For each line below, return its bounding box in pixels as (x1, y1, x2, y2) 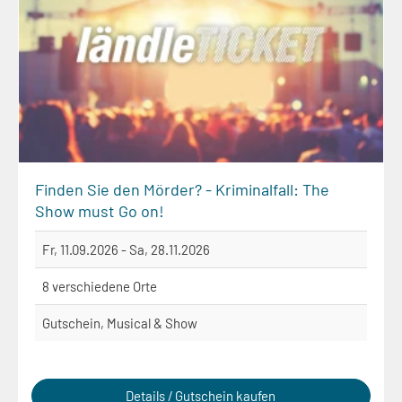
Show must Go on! (35, 200, 164, 221)
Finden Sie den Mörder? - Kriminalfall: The (35, 179, 329, 199)
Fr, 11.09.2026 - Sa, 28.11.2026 (42, 240, 210, 258)
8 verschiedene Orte (42, 277, 157, 294)
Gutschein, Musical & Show (42, 314, 197, 331)
